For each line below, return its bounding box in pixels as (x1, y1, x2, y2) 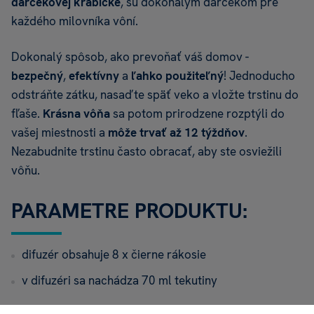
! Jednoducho (224, 68, 295, 84)
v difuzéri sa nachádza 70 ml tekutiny (22, 273, 217, 289)
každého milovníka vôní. (11, 13, 138, 29)
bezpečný (11, 68, 63, 84)
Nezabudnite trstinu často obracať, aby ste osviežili (11, 144, 282, 160)
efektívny (69, 68, 119, 84)
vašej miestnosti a (11, 125, 108, 141)
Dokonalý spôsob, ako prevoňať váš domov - (11, 49, 249, 65)
